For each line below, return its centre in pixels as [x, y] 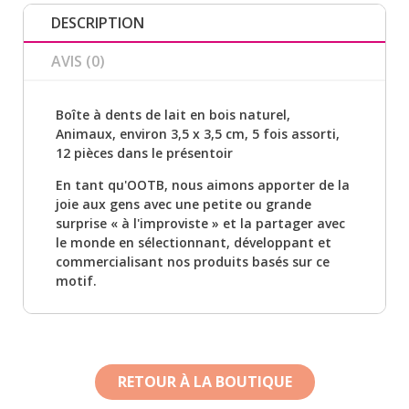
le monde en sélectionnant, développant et [194, 242]
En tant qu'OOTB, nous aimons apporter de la [203, 184]
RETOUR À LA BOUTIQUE [204, 381]
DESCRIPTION [98, 22]
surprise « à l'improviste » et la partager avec [200, 223]
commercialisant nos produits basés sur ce [193, 261]
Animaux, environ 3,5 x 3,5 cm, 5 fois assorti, [198, 133]
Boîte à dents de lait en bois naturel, [173, 114]
